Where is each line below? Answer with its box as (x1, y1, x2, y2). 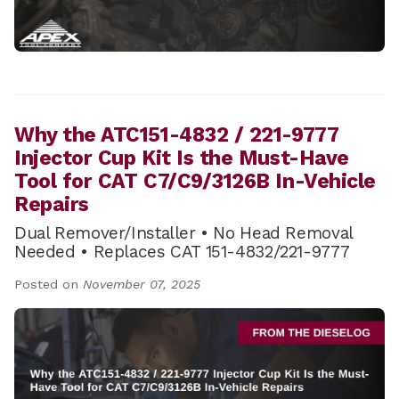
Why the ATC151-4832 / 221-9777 (14, 122, 338, 147)
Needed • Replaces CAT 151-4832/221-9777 (14, 240, 350, 262)
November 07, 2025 (83, 276, 200, 291)
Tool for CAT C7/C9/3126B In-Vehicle (14, 168, 376, 193)
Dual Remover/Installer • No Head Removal (14, 222, 353, 243)
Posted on (14, 276, 83, 291)
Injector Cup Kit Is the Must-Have (14, 145, 349, 170)
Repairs (14, 191, 89, 216)
